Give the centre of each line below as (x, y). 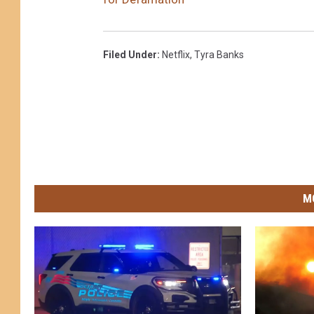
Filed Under (130, 54)
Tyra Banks (219, 54)
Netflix (176, 54)
